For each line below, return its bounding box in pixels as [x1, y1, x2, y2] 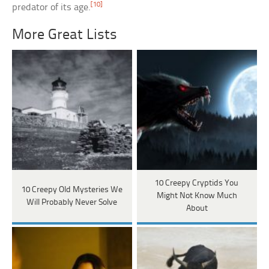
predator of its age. [12, 2, 91, 13]
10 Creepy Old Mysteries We [21, 185, 122, 195]
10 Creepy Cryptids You [155, 179, 239, 189]
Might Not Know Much [156, 192, 237, 201]
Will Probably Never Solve [26, 198, 118, 207]
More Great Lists [12, 28, 118, 43]
